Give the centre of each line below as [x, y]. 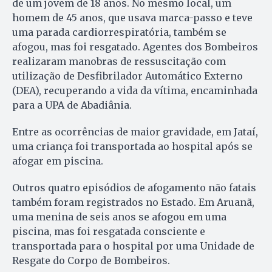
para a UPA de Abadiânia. [72, 105]
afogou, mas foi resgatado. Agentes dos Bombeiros [135, 47]
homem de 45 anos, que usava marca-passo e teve [132, 18]
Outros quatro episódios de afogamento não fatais [134, 188]
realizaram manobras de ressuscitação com [119, 62]
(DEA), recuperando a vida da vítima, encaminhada [135, 91]
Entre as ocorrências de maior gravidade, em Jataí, [135, 132]
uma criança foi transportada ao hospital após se [132, 147]
